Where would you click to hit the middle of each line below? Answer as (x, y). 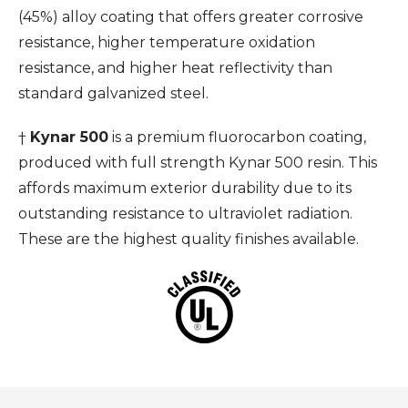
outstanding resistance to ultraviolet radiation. (185, 213)
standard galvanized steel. (113, 93)
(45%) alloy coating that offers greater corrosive (191, 16)
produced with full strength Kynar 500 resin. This (198, 162)
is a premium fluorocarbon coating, (237, 137)
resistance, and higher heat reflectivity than (175, 67)
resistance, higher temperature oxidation (167, 42)
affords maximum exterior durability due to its (185, 188)
